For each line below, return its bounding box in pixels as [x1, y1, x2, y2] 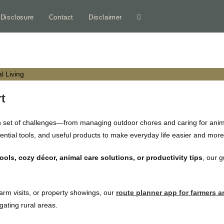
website [137, 43, 161, 51]
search [137, 73, 159, 81]
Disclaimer [88, 13, 122, 21]
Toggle [137, 13, 158, 21]
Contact [48, 13, 74, 21]
